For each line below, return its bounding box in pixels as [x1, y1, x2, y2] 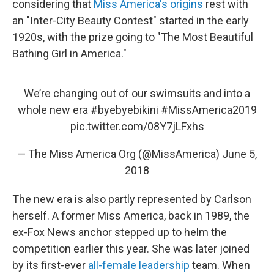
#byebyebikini [90, 103, 158, 117]
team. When [190, 259, 250, 272]
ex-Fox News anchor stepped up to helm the [12, 226, 227, 239]
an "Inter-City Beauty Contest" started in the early [12, 14, 249, 28]
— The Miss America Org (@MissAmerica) [17, 147, 222, 161]
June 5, [222, 147, 257, 161]
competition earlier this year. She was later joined [12, 242, 250, 256]
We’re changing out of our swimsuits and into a [24, 87, 250, 100]
